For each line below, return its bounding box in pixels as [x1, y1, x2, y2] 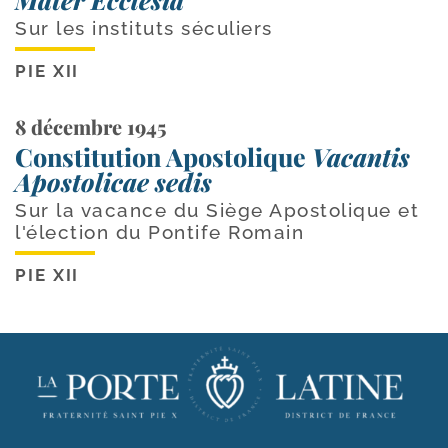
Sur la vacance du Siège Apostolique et [15, 198, 419, 221]
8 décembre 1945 [15, 112, 166, 140]
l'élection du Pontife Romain [15, 220, 304, 243]
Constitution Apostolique [15, 139, 312, 173]
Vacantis [312, 139, 410, 173]
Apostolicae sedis [15, 164, 212, 198]
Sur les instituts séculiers [15, 16, 273, 39]
